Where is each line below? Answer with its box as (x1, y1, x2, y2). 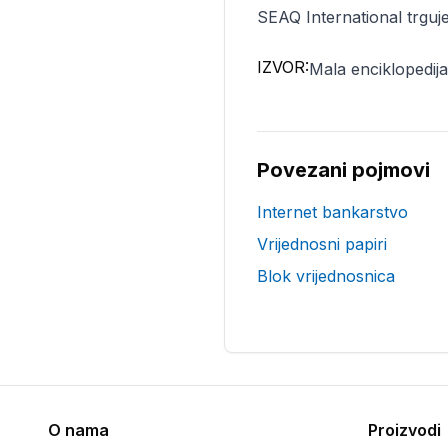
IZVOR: (257, 57, 309, 77)
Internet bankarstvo (257, 202, 408, 222)
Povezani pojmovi (257, 158, 430, 182)
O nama (48, 420, 109, 440)
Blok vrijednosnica (257, 266, 395, 286)
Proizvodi (368, 420, 441, 440)
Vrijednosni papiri (257, 234, 387, 254)
